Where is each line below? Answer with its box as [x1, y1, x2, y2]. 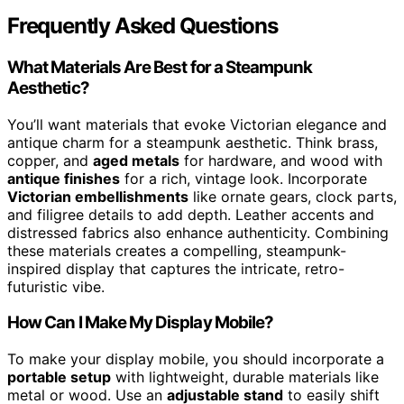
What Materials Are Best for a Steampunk [7, 56, 313, 78]
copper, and [7, 151, 93, 170]
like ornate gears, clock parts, [188, 187, 397, 206]
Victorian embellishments [7, 187, 188, 206]
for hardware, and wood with [179, 151, 382, 170]
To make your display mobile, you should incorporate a [7, 350, 384, 369]
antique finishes [7, 169, 120, 188]
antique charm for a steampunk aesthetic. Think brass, [7, 133, 378, 151]
